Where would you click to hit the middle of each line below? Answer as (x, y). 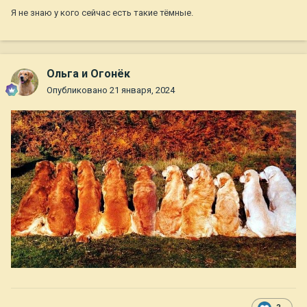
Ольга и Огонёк (88, 74)
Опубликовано (78, 90)
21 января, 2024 (142, 90)
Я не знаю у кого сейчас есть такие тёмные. (103, 13)
